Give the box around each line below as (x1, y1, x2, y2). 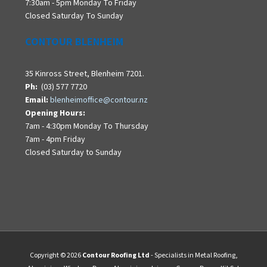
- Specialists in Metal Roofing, (149, 250, 238, 261)
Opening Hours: (25, 107, 86, 120)
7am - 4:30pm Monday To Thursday (25, 120, 149, 133)
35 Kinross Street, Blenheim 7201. (25, 68, 145, 80)
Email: (25, 94, 49, 107)
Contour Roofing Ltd (82, 250, 150, 261)
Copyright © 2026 (29, 250, 82, 261)
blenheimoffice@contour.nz (50, 94, 148, 107)
